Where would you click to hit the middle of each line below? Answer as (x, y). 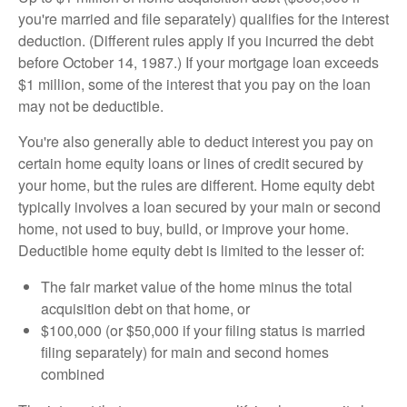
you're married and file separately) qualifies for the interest (203, 19)
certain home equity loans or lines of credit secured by (191, 164)
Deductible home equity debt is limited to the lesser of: (191, 251)
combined (73, 374)
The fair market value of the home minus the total (197, 287)
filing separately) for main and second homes (185, 352)
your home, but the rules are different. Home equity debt (196, 185)
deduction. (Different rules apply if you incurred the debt (196, 41)
